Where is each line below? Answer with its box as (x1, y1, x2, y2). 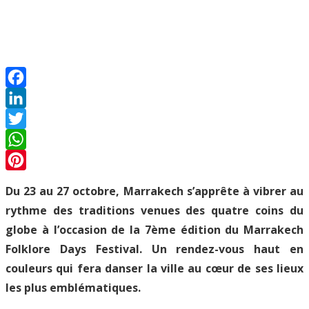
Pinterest (6, 172, 53, 188)
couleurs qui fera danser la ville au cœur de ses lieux (6, 260, 303, 276)
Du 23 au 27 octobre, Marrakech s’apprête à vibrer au (6, 183, 303, 199)
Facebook (6, 90, 55, 106)
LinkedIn (6, 110, 50, 126)
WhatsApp (6, 152, 59, 168)
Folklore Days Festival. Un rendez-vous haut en (6, 241, 303, 257)
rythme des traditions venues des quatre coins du (6, 202, 303, 218)
